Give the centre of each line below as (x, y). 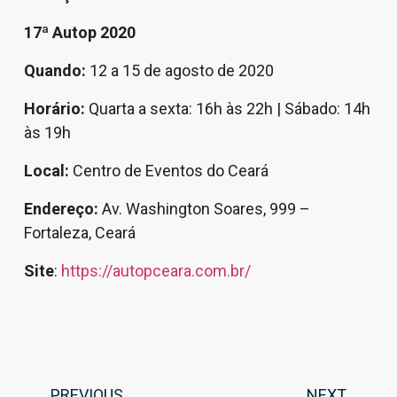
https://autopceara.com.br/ (156, 270)
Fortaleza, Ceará (79, 232)
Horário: (54, 108)
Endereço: (61, 208)
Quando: (54, 70)
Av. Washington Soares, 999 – (204, 208)
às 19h (47, 132)
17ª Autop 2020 (79, 32)
